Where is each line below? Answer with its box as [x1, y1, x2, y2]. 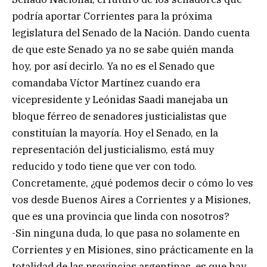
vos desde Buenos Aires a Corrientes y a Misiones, [12, 193, 251, 206]
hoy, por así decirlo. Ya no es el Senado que [12, 59, 215, 73]
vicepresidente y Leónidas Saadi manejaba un [12, 92, 228, 106]
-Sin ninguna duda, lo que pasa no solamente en [12, 226, 240, 240]
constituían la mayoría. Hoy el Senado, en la [12, 126, 218, 139]
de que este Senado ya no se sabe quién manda [12, 42, 234, 56]
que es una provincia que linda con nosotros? [12, 209, 229, 223]
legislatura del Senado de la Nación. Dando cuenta [12, 26, 250, 39]
